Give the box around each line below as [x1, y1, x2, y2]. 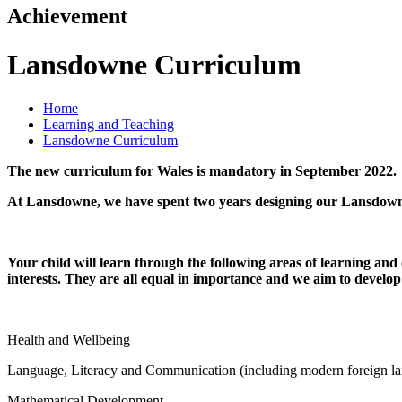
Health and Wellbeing [7, 332, 130, 348]
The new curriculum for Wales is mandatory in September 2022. [7, 163, 400, 179]
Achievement [7, 4, 127, 29]
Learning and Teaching [43, 117, 174, 133]
